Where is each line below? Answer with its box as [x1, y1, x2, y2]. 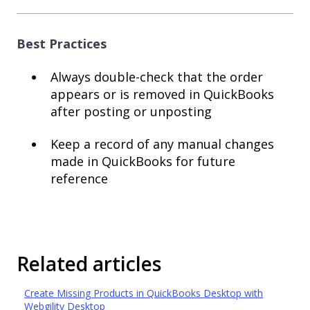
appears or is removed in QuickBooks [51, 85, 274, 102]
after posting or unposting [51, 102, 212, 120]
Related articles [17, 250, 161, 277]
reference [51, 170, 108, 188]
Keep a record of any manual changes [51, 136, 274, 153]
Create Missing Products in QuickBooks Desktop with [24, 286, 264, 300]
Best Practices [17, 35, 107, 52]
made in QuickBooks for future [51, 153, 235, 170]
